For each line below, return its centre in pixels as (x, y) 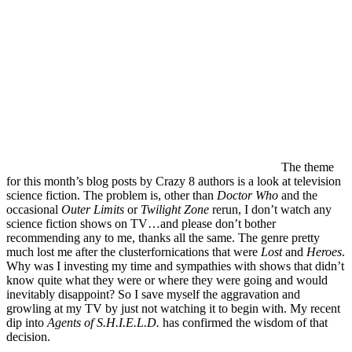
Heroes (324, 251)
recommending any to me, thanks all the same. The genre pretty (163, 237)
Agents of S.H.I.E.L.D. (103, 322)
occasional (34, 209)
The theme (308, 167)
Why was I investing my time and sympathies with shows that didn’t (175, 266)
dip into (27, 322)
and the (298, 195)
